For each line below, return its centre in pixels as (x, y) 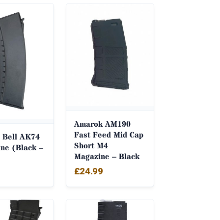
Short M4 (91, 146)
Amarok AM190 (102, 124)
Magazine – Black (107, 156)
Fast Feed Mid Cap (109, 135)
